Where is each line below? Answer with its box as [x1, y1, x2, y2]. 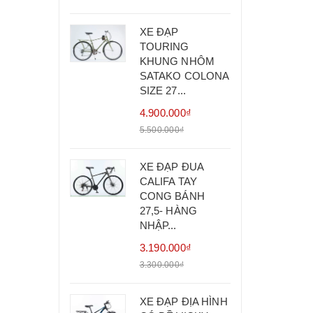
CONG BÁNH [139, 190, 205, 202]
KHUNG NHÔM [139, 55, 215, 67]
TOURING [139, 41, 189, 52]
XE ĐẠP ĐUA [139, 161, 204, 173]
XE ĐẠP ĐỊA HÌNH [139, 296, 228, 307]
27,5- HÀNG [139, 205, 198, 217]
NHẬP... [139, 219, 177, 231]
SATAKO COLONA [139, 70, 229, 82]
